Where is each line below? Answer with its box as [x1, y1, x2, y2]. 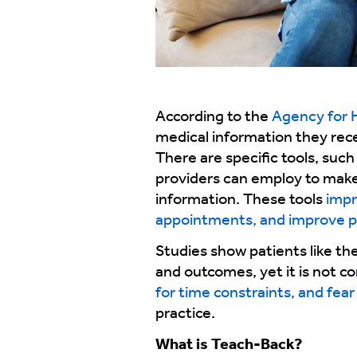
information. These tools [155, 191, 326, 208]
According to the [155, 108, 272, 125]
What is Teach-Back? [155, 336, 302, 353]
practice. [155, 305, 215, 322]
